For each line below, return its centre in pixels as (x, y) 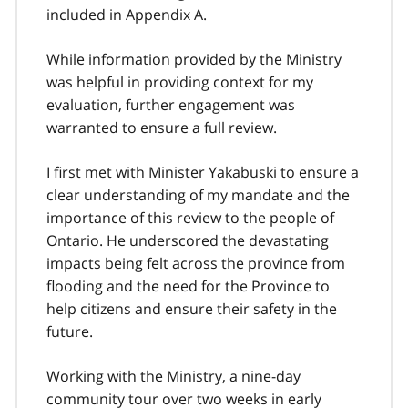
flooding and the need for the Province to (188, 286)
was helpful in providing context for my (180, 82)
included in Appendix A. (127, 14)
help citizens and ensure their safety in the (192, 308)
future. (70, 331)
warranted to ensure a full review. (162, 127)
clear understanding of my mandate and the (198, 194)
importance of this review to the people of (190, 217)
